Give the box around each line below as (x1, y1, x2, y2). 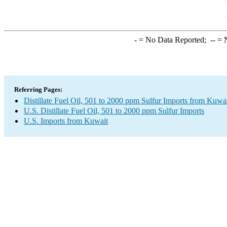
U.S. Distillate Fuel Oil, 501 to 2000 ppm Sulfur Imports (24, 106, 204, 115)
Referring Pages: (14, 86, 62, 93)
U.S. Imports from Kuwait (24, 117, 108, 125)
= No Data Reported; (136, 35, 210, 44)
